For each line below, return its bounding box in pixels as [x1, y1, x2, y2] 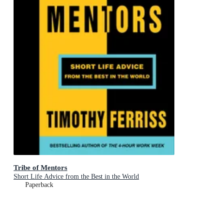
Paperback [25, 181, 53, 189]
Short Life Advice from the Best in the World [14, 173, 139, 181]
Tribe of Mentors [14, 163, 67, 172]
